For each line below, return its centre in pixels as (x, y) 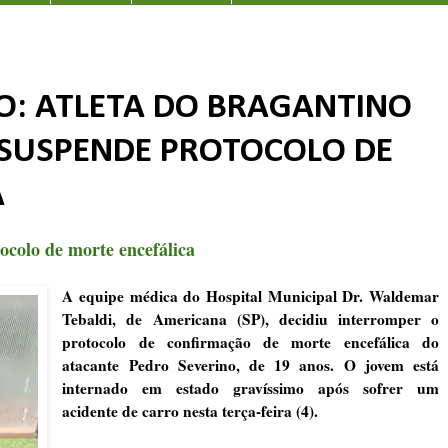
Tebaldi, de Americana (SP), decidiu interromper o (250, 318)
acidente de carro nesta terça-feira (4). (190, 410)
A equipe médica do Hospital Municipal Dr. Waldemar (250, 295)
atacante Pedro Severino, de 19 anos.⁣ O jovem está (250, 364)
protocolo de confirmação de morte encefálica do (250, 341)
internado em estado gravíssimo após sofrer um (250, 387)
